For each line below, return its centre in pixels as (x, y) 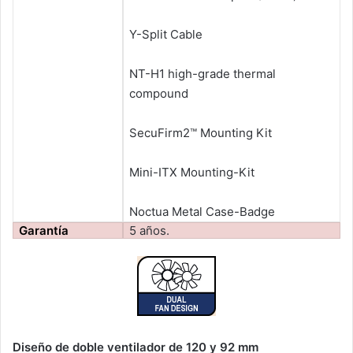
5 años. (150, 230)
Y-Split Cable (166, 34)
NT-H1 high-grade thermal (203, 73)
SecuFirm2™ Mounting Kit (201, 132)
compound (159, 93)
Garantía (44, 230)
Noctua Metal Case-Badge (203, 211)
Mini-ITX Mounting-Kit (192, 172)
